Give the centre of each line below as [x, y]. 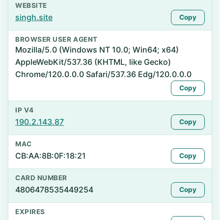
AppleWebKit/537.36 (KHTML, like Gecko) [93, 62]
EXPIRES [30, 212]
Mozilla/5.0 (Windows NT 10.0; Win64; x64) [97, 50]
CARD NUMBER [41, 178]
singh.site [34, 17]
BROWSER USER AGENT [56, 39]
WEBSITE [31, 5]
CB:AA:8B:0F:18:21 [51, 156]
